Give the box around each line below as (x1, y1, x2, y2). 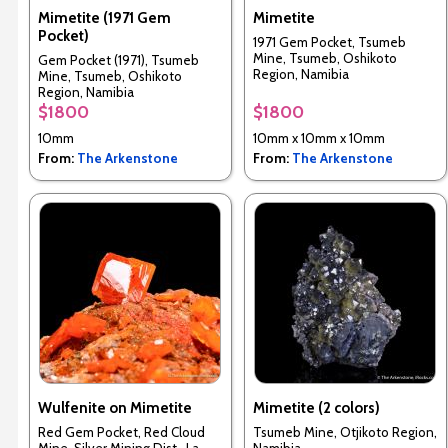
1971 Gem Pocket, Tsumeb (252, 34, 406, 51)
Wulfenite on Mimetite (37, 399, 192, 417)
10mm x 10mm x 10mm (252, 130, 385, 146)
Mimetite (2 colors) (252, 399, 380, 417)
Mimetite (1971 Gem (37, 9, 171, 27)
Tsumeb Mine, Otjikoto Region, (252, 424, 437, 441)
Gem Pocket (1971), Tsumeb (37, 52, 199, 69)
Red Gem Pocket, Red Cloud (37, 424, 205, 441)
